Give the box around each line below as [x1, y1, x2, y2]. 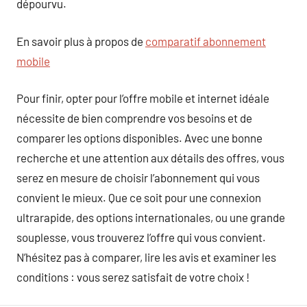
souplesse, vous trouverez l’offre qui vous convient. [16, 230, 266, 244]
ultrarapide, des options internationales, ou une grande [16, 210, 285, 224]
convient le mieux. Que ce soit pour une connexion [16, 191, 261, 204]
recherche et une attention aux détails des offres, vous [16, 151, 284, 164]
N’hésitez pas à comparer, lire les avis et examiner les [16, 250, 276, 264]
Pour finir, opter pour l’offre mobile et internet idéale [16, 91, 269, 105]
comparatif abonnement [145, 34, 266, 48]
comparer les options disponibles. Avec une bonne [16, 131, 262, 145]
